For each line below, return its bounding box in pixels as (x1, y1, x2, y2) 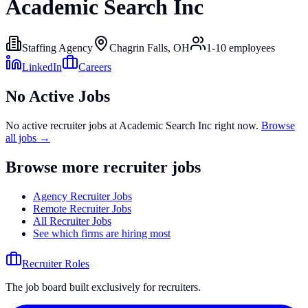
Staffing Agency (22, 41, 93, 54)
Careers (78, 60, 111, 73)
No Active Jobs (5, 87, 110, 105)
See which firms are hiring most (33, 227, 170, 239)
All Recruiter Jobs (33, 214, 111, 227)
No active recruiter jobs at (5, 119, 119, 131)
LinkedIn (22, 60, 62, 73)
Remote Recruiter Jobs (33, 202, 131, 214)
